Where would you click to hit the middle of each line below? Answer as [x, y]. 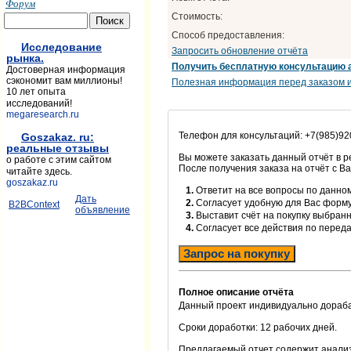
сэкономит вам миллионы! [64, 81]
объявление [103, 210]
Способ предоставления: [228, 35]
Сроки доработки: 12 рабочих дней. [258, 327]
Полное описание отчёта [236, 292]
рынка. [25, 58]
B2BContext [34, 204]
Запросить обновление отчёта [240, 51]
